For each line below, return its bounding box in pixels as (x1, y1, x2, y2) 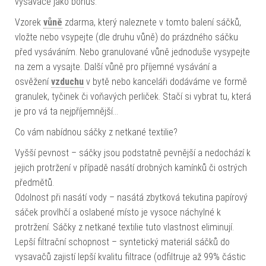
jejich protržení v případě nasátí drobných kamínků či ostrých (15, 162, 247, 174)
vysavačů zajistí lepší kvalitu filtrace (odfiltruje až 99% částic (15, 251, 246, 263)
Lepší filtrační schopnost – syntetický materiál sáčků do (15, 236, 230, 248)
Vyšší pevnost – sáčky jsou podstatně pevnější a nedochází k (15, 147, 251, 159)
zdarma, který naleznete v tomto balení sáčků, (62, 17, 241, 28)
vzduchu (51, 76, 84, 88)
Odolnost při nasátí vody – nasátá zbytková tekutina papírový (15, 192, 248, 204)
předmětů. (15, 177, 54, 189)
